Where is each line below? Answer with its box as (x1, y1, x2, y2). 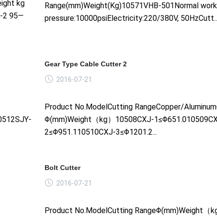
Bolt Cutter (44, 163, 80, 171)
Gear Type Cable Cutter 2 (44, 60, 127, 68)
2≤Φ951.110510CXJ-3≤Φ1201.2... (44, 127, 157, 137)
